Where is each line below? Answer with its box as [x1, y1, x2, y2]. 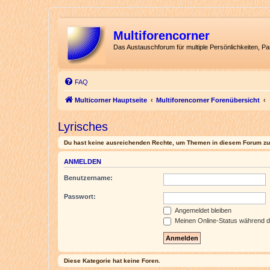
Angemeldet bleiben [173, 206, 231, 214]
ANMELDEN [64, 158, 101, 166]
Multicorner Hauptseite [75, 96, 147, 104]
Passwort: [64, 192, 96, 200]
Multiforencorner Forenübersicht [156, 96, 260, 104]
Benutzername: [64, 174, 113, 181]
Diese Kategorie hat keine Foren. [64, 257, 160, 264]
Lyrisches [58, 120, 108, 133]
